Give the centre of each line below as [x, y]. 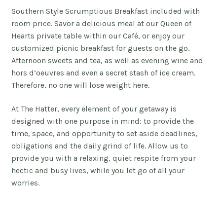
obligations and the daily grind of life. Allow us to [99, 146]
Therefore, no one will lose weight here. [80, 85]
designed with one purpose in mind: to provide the [102, 121]
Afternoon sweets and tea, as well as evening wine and [107, 61]
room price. [33, 24]
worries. [26, 183]
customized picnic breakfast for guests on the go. [100, 48]
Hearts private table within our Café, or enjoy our [98, 36]
